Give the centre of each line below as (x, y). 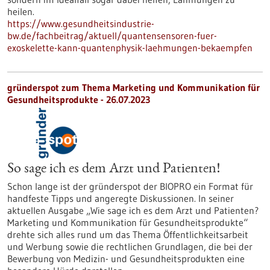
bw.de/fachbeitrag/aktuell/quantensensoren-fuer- (112, 36)
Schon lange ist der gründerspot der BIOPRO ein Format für (130, 186)
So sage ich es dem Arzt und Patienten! (114, 169)
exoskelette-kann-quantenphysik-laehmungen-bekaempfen (130, 48)
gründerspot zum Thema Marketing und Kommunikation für (133, 87)
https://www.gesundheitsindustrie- (81, 24)
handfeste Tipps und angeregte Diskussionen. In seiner (121, 198)
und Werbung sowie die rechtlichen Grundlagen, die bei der (130, 246)
